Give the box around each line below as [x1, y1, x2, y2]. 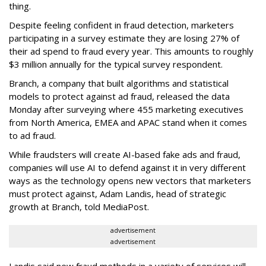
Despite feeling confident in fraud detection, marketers [9, 18, 234, 31]
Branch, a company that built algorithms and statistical [9, 77, 229, 89]
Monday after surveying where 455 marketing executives [9, 103, 243, 115]
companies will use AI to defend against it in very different [9, 161, 246, 173]
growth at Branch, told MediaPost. [9, 200, 151, 213]
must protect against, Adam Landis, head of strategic [9, 187, 226, 199]
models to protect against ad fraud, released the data [9, 90, 230, 102]
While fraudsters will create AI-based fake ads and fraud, [9, 148, 240, 160]
